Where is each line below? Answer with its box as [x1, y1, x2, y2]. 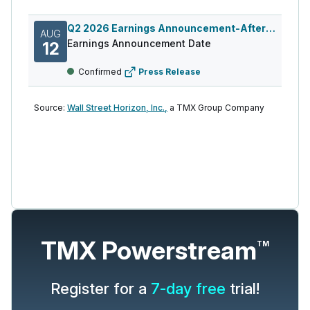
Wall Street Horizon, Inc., [67, 102, 167, 113]
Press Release [138, 66, 201, 77]
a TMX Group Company [170, 102, 264, 113]
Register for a [51, 279, 151, 298]
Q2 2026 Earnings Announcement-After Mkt [266, 21, 275, 34]
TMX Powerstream [41, 235, 257, 266]
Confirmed [78, 66, 122, 77]
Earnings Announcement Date [67, 37, 211, 49]
